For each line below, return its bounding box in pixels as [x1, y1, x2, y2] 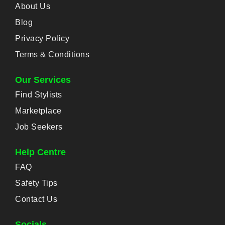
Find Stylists [15, 90, 62, 99]
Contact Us [15, 195, 57, 204]
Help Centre [15, 147, 66, 158]
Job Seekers [15, 123, 63, 132]
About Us [15, 2, 50, 11]
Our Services [15, 75, 71, 85]
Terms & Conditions [15, 50, 89, 59]
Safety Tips [15, 179, 58, 188]
